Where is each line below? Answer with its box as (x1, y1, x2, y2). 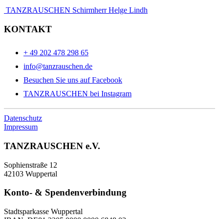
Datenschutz (4, 114, 42, 123)
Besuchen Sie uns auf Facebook (23, 76, 122, 85)
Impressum (4, 123, 38, 131)
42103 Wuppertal (4, 169, 57, 178)
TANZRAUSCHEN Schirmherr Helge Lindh (4, 5, 148, 14)
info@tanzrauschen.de (23, 62, 92, 71)
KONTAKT (4, 23, 52, 34)
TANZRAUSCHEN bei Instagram (23, 89, 131, 98)
